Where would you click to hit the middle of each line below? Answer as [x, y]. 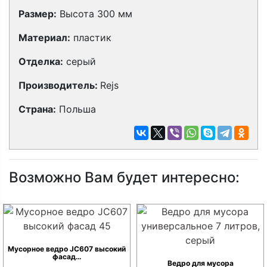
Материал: [44, 38]
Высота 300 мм [94, 14]
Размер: [38, 14]
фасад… [67, 257]
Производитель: [59, 85]
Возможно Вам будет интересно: [124, 177]
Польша [76, 109]
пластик [91, 38]
